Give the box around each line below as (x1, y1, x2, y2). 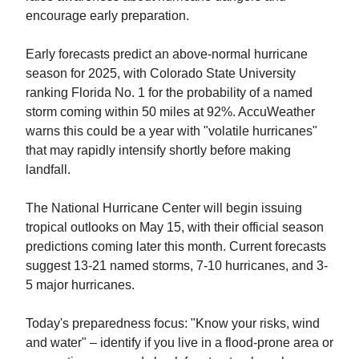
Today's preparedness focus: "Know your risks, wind (26, 316, 320, 330)
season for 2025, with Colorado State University (26, 66, 296, 80)
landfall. (26, 162, 71, 176)
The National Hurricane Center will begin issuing (26, 200, 302, 215)
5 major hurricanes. (26, 277, 135, 292)
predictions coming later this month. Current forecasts (26, 239, 326, 253)
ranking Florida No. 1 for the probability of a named (26, 85, 313, 99)
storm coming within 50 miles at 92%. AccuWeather (26, 104, 315, 119)
